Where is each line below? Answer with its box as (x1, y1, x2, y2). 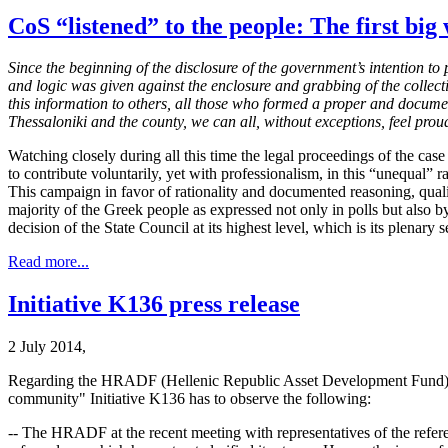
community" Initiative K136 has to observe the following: (8, 390, 371, 408)
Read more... (8, 253, 89, 271)
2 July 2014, (8, 338, 86, 356)
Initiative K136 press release (8, 291, 300, 318)
